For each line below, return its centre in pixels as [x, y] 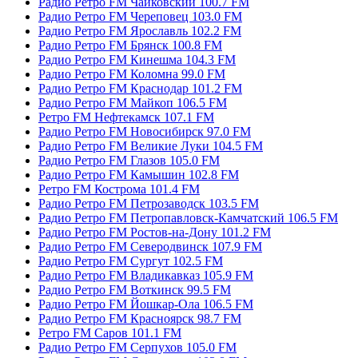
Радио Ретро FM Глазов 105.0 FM [129, 160]
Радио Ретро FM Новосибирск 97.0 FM [145, 131]
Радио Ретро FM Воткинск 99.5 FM [135, 289]
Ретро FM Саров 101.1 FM [110, 332]
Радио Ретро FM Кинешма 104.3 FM [137, 59]
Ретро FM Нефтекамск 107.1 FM [126, 117]
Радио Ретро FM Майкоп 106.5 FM [133, 102]
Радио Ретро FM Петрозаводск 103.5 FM [149, 203]
